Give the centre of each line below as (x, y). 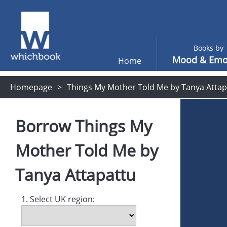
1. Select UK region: (58, 199)
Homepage (31, 87)
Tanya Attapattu (75, 175)
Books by (208, 48)
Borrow (45, 126)
